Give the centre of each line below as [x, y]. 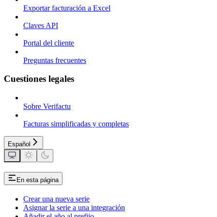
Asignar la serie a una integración [74, 207]
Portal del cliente [49, 43]
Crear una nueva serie [56, 199]
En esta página [38, 180]
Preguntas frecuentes [55, 60]
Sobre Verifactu [47, 107]
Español [19, 144]
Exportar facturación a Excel [67, 8]
